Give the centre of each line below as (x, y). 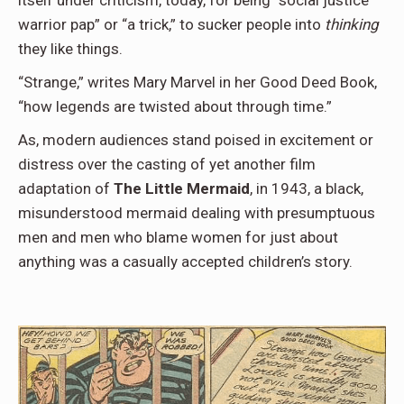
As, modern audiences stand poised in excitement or (196, 140)
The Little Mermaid (182, 189)
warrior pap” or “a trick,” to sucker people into (171, 25)
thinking (352, 25)
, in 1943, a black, (307, 189)
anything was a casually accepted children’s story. (185, 262)
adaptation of (66, 189)
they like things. (70, 49)
